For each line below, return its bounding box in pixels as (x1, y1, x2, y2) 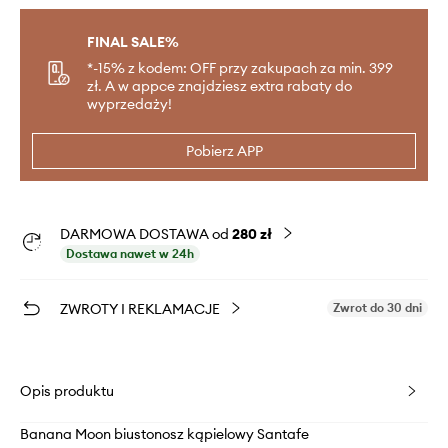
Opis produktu (20, 382, 114, 400)
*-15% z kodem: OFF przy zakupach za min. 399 (87, 59, 393, 77)
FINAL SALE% (87, 33, 179, 51)
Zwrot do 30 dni (333, 300, 422, 315)
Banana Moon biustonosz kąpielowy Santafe (20, 425, 309, 443)
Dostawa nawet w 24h (66, 246, 194, 261)
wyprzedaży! (87, 95, 172, 113)
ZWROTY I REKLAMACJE (60, 300, 220, 318)
